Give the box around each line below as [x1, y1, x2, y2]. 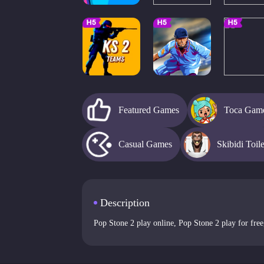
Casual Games [118, 138, 172, 149]
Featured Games [118, 104, 179, 115]
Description [100, 196, 150, 209]
